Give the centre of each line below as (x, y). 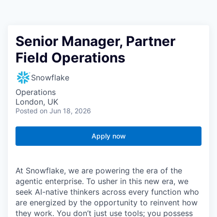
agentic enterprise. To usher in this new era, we (102, 181)
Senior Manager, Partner (95, 41)
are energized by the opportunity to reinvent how (107, 203)
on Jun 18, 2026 (65, 111)
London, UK (37, 102)
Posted (27, 111)
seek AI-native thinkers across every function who (107, 192)
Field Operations (70, 58)
